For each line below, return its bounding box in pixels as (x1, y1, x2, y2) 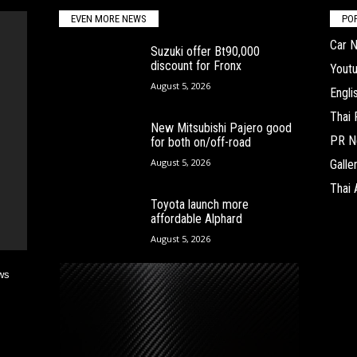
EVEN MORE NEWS (70, 13, 147, 25)
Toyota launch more (150, 197, 249, 213)
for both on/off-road (150, 135, 251, 151)
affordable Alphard (150, 211, 242, 227)
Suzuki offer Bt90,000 (150, 44, 260, 60)
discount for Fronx (150, 58, 241, 74)
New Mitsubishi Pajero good (150, 120, 292, 136)
